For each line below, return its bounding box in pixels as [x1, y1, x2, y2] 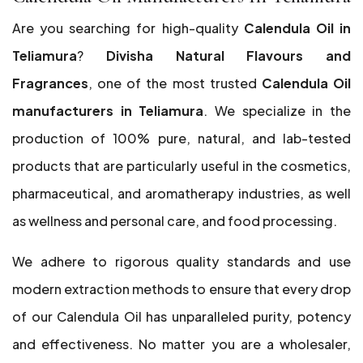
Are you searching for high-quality [12, 19, 244, 36]
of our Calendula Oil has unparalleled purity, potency [12, 308, 351, 325]
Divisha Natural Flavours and [105, 47, 351, 64]
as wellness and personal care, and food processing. [12, 212, 337, 229]
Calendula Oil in [243, 19, 352, 36]
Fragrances [12, 75, 88, 92]
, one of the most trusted [88, 75, 262, 92]
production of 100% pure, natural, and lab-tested [12, 130, 351, 147]
